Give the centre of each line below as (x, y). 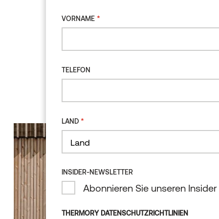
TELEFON (76, 70)
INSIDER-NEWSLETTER (97, 172)
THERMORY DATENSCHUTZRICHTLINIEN (125, 213)
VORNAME (78, 18)
